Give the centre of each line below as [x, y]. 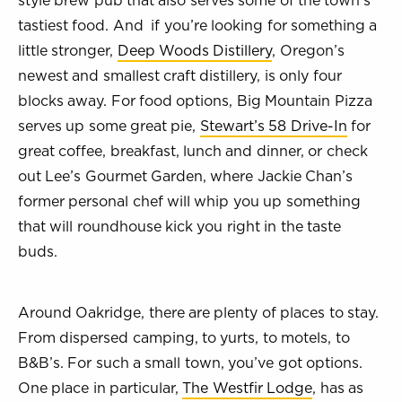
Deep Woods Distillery [195, 50]
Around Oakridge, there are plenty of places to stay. [198, 312]
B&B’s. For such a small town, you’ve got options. [190, 363]
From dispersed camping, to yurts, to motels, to [184, 337]
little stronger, [68, 50]
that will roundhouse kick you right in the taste [179, 226]
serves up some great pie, [109, 126]
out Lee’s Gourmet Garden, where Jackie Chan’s [186, 176]
